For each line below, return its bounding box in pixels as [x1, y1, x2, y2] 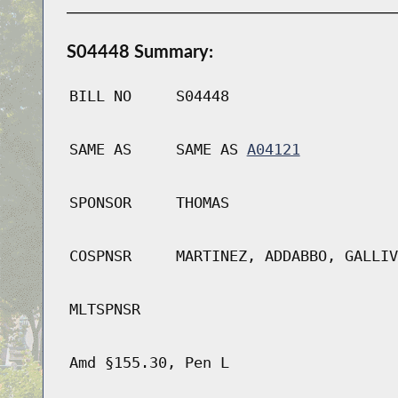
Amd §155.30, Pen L [68, 354, 229, 372]
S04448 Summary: [66, 40, 213, 62]
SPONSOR [68, 194, 131, 212]
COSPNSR [68, 247, 131, 266]
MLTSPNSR [68, 300, 140, 319]
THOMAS [175, 194, 229, 212]
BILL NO [68, 87, 131, 106]
